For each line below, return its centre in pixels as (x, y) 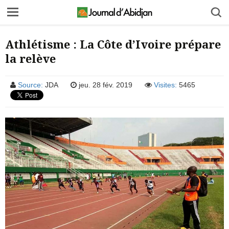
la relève (30, 58)
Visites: (165, 85)
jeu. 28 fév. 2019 (105, 85)
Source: (30, 85)
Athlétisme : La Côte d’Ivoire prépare (113, 44)
